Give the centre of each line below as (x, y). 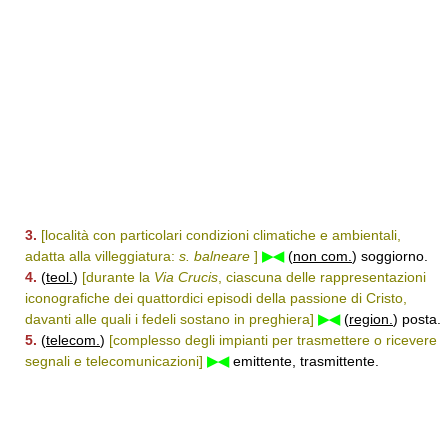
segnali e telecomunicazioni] (114, 361)
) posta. (417, 319)
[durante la (118, 277)
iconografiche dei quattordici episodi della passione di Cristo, (216, 298)
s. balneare (214, 256)
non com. (322, 256)
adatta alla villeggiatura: (102, 256)
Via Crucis (186, 277)
